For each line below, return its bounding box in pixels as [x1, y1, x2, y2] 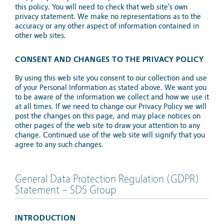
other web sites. [15, 31, 66, 40]
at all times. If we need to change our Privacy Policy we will [15, 102, 206, 111]
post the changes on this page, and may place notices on [15, 111, 200, 120]
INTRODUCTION [15, 213, 76, 222]
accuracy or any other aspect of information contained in [15, 21, 199, 30]
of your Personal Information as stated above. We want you [15, 83, 206, 92]
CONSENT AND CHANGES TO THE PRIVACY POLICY [15, 55, 204, 64]
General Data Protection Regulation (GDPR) [15, 173, 199, 185]
